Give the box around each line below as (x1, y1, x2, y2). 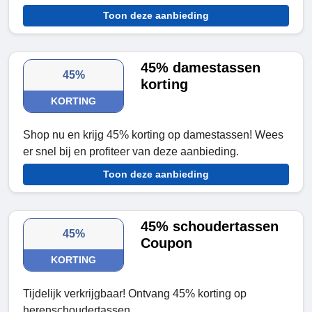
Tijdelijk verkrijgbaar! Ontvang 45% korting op (23, 288, 247, 300)
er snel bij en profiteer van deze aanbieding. (23, 146, 239, 158)
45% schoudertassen (141, 219, 279, 235)
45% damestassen (141, 60, 261, 76)
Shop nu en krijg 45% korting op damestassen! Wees (23, 129, 283, 141)
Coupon (141, 235, 193, 251)
